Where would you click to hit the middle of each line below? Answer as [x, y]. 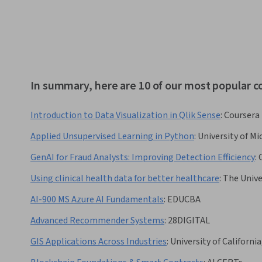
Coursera [242, 116]
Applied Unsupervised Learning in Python [112, 137]
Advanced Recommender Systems [97, 221]
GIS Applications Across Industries [99, 242]
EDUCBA [184, 200]
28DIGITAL [189, 221]
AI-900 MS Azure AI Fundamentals [97, 200]
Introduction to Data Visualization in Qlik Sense [125, 116]
